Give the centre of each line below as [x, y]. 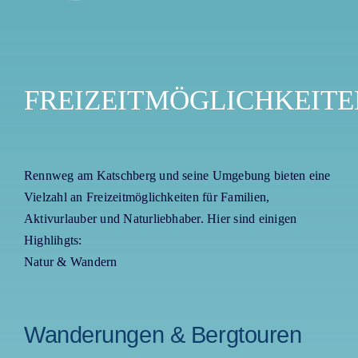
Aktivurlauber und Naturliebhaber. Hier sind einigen [160, 219]
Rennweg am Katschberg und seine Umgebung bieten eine [177, 176]
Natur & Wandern [70, 262]
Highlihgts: [53, 241]
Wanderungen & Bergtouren [163, 335]
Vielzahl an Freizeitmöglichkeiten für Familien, [147, 197]
